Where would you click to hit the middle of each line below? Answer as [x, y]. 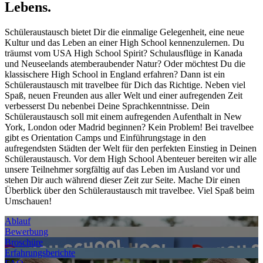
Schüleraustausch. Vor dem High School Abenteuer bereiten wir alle [131, 159]
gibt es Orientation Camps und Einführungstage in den [105, 137]
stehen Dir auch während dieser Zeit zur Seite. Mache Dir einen [122, 180]
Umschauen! [28, 201]
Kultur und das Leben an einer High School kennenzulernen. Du [124, 42]
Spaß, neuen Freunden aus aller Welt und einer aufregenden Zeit [124, 95]
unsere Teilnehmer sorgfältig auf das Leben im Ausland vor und [122, 169]
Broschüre [24, 242]
